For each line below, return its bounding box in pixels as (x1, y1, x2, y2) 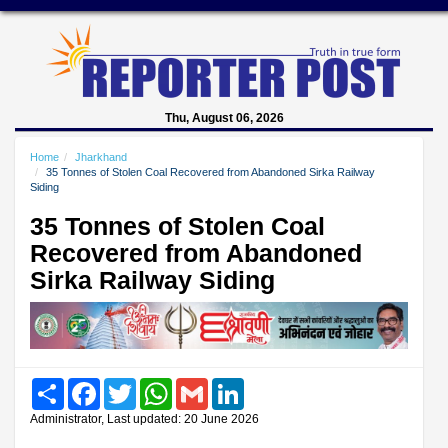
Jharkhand (75, 151, 127, 163)
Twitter (136, 377, 174, 393)
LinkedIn (244, 377, 293, 393)
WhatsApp (172, 377, 232, 393)
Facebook (100, 377, 157, 393)
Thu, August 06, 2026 (164, 111, 284, 125)
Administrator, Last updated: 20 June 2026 (30, 411, 259, 426)
